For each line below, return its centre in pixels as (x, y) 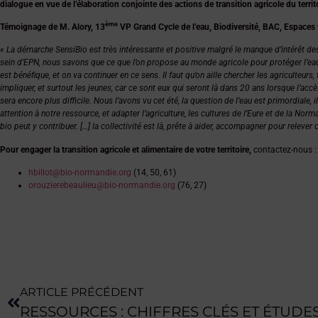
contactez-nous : (284, 149)
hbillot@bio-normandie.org (80, 173)
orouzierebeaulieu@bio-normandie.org (102, 186)
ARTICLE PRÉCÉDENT (82, 292)
